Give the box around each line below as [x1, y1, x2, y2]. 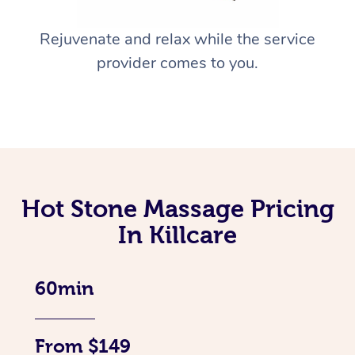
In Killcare [118, 221, 237, 249]
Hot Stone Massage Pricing [21, 195, 334, 223]
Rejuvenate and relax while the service [40, 29, 315, 51]
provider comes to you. [97, 52, 258, 74]
